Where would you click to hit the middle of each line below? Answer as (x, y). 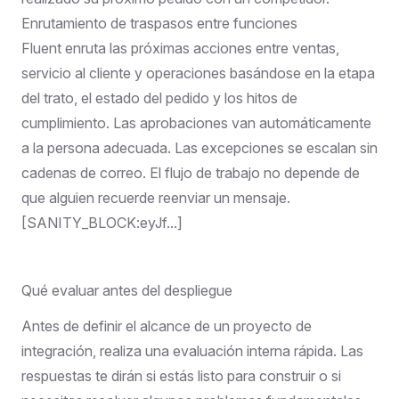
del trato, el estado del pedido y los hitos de (159, 98)
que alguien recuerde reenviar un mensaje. (156, 197)
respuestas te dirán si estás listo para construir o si (181, 375)
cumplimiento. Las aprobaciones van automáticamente (196, 122)
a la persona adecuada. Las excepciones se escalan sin (199, 147)
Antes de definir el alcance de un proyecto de (167, 326)
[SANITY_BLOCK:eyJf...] (102, 222)
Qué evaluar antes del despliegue (127, 290)
